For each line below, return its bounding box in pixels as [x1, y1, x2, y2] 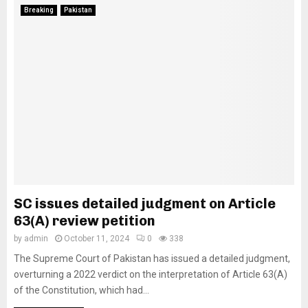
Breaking [24, 6, 54, 14]
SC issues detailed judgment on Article [14, 195, 276, 212]
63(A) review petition [14, 212, 155, 230]
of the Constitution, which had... [14, 285, 149, 296]
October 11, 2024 [64, 234, 129, 244]
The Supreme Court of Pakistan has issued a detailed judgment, [14, 253, 290, 265]
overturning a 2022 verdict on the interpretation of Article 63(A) [14, 269, 287, 280]
